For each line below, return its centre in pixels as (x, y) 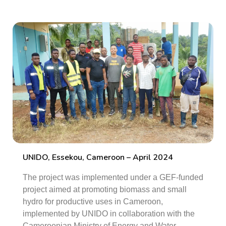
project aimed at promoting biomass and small (105, 189)
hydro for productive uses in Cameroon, (93, 202)
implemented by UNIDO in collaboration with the (109, 214)
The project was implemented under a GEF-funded (113, 177)
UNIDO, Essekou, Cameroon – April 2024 (98, 157)
